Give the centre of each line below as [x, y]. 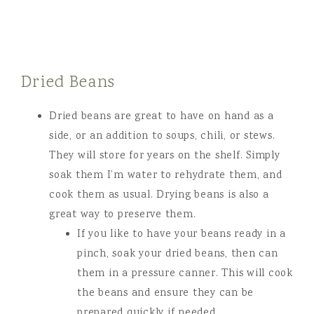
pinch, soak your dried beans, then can [178, 254]
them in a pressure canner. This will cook [185, 274]
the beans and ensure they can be [165, 294]
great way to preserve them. [123, 215]
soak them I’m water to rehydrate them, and [166, 176]
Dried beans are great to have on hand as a [162, 117]
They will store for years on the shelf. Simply [165, 156]
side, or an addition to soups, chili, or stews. [162, 137]
